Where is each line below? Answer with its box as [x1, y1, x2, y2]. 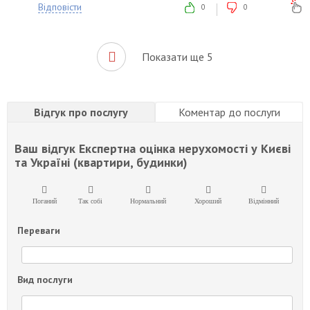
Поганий [32, 197, 57, 206]
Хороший [194, 197, 221, 206]
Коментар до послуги [178, 105, 280, 120]
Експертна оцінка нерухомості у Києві [79, 140, 291, 157]
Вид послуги [17, 273, 73, 286]
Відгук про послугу [34, 105, 128, 120]
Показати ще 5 [141, 50, 213, 64]
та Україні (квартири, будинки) [15, 154, 188, 171]
